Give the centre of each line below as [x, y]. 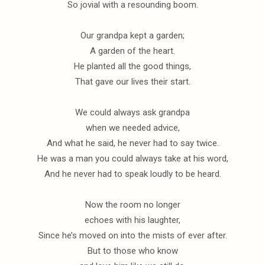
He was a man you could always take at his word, [132, 159]
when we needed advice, [132, 128]
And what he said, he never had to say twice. [132, 143]
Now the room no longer [132, 205]
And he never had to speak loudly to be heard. [132, 174]
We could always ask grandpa [132, 113]
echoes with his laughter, [132, 220]
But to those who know [132, 251]
